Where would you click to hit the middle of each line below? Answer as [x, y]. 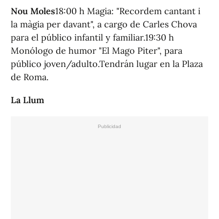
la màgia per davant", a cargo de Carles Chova [104, 24]
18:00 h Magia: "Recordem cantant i [128, 11]
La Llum [27, 100]
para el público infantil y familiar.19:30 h [92, 37]
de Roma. [30, 77]
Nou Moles [33, 11]
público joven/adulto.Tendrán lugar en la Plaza [107, 64]
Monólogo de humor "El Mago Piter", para [97, 51]
